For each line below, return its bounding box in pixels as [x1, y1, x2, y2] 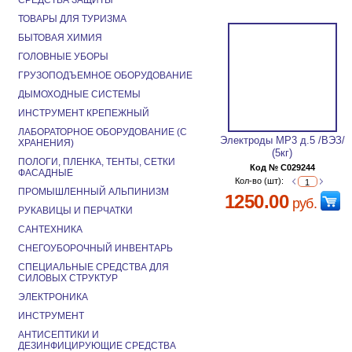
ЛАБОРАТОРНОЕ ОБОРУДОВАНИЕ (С [18, 126, 187, 137]
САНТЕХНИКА [18, 224, 82, 235]
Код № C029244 [249, 163, 315, 172]
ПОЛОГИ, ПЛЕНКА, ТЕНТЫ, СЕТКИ [18, 156, 175, 167]
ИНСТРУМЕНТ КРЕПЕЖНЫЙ [18, 108, 149, 119]
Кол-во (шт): [235, 176, 287, 185]
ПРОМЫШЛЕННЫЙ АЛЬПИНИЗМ [18, 186, 169, 197]
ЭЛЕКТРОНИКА [18, 291, 88, 302]
